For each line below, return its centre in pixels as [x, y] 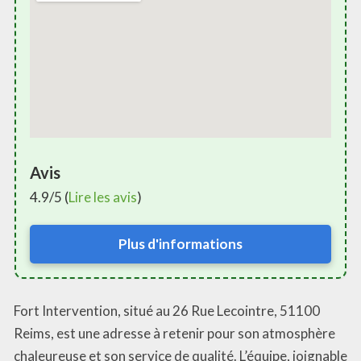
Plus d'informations [180, 243]
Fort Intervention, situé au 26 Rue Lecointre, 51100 [167, 311]
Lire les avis [103, 197]
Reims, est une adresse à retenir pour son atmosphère [174, 334]
